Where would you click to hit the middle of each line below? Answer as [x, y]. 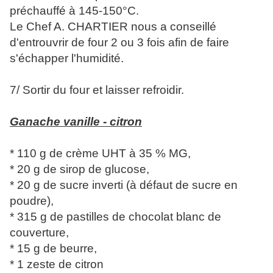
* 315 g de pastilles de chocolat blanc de [115, 217]
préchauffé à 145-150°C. [74, 11]
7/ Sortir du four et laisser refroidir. [97, 90]
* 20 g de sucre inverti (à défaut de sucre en [124, 185]
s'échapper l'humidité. [67, 58]
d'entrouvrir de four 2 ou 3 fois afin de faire [119, 43]
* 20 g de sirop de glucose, [80, 169]
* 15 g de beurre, [53, 249]
